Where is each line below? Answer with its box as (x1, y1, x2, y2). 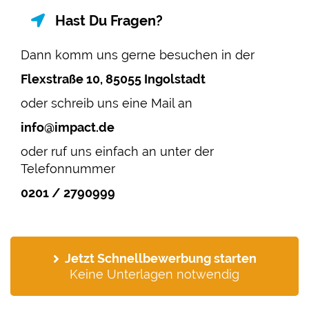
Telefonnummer (21, 161, 119, 176)
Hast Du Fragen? (55, 12, 163, 29)
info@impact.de (21, 120, 117, 134)
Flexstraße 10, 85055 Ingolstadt (21, 72, 206, 86)
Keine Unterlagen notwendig (70, 267, 239, 281)
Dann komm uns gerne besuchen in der (21, 48, 258, 62)
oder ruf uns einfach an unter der (21, 144, 214, 159)
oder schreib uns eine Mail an (21, 96, 192, 110)
